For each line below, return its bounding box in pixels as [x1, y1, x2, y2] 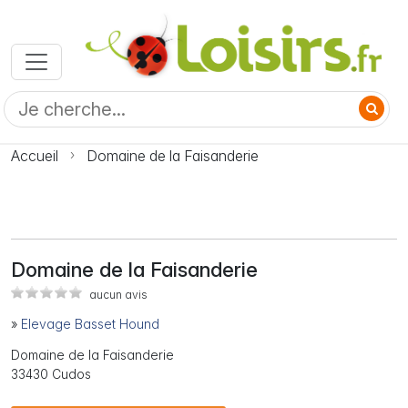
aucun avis [89, 288, 148, 302]
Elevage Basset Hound [21, 316, 159, 332]
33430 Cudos [11, 366, 91, 382]
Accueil [11, 147, 58, 166]
